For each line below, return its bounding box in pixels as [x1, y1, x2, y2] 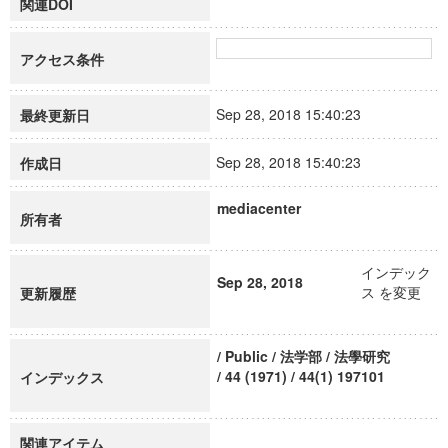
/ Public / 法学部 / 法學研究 [217, 346, 390, 366]
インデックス [20, 367, 104, 387]
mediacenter [217, 198, 301, 218]
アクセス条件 [20, 49, 104, 69]
